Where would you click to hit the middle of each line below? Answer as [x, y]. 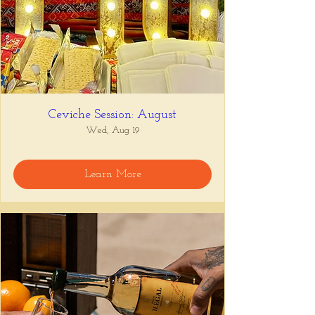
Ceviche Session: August [112, 115]
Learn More [112, 174]
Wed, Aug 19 [112, 130]
